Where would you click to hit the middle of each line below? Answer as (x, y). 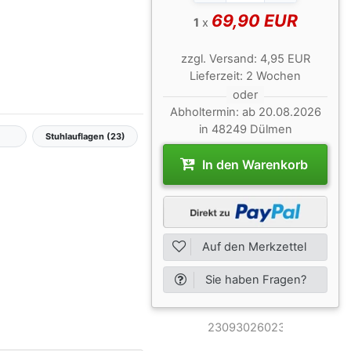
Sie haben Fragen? (256, 279)
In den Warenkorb (253, 170)
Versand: (234, 58)
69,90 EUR (254, 20)
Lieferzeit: (218, 76)
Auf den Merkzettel (255, 247)
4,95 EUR (285, 58)
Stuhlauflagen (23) (85, 136)
